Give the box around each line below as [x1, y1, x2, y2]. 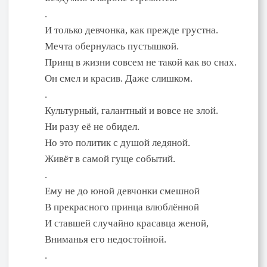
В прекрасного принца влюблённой [45, 201, 199, 213]
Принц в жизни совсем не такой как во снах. [45, 56, 237, 68]
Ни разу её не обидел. [45, 120, 139, 132]
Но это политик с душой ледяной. [45, 136, 190, 148]
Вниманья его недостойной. [45, 233, 166, 245]
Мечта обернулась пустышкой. [45, 40, 179, 52]
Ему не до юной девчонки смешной [45, 185, 200, 197]
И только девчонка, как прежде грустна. [45, 24, 218, 36]
